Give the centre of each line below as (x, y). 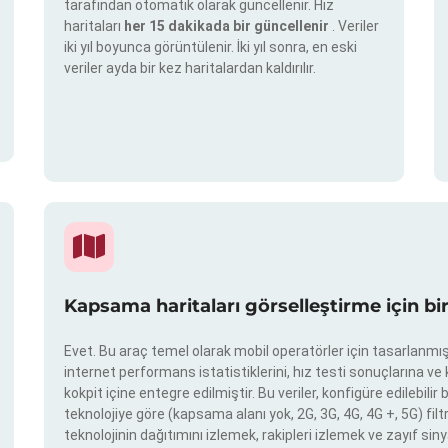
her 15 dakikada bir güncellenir (228, 26)
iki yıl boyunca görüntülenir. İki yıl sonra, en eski (210, 47)
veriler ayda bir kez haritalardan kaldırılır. (190, 68)
